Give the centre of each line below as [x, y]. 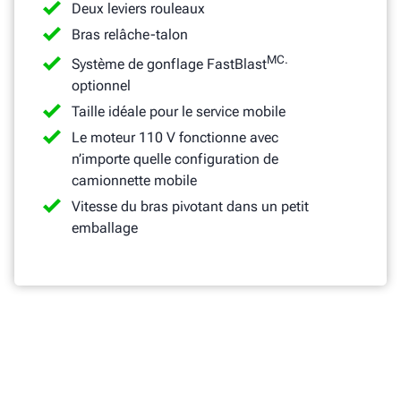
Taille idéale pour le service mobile [179, 112]
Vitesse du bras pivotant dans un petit [190, 207]
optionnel [101, 86]
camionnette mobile [134, 181]
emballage [105, 228]
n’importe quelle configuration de [175, 159]
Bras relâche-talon [130, 35]
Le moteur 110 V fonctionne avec [175, 138]
